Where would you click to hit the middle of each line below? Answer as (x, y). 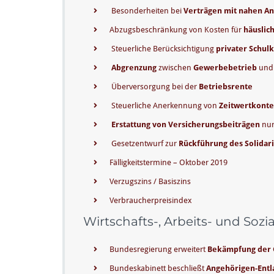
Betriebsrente (226, 87)
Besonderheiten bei (146, 11)
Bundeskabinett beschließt (158, 268)
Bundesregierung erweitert (158, 249)
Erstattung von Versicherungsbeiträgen (186, 124)
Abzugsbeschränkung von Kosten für (176, 30)
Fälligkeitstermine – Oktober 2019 (168, 162)
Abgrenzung (134, 68)
